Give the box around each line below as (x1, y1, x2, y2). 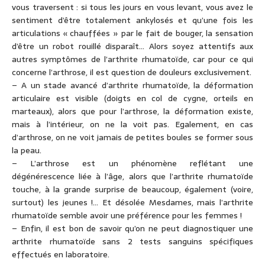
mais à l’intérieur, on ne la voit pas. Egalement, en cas (12, 118, 253, 131)
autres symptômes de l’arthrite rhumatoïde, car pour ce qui (12, 53, 253, 66)
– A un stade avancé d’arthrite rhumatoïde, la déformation (12, 79, 253, 92)
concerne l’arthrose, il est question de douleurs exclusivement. (12, 66, 251, 79)
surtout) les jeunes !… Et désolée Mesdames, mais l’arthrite (12, 196, 253, 209)
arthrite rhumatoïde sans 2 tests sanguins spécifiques (12, 235, 253, 248)
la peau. (12, 144, 41, 157)
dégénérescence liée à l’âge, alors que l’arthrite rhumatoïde (12, 170, 253, 183)
